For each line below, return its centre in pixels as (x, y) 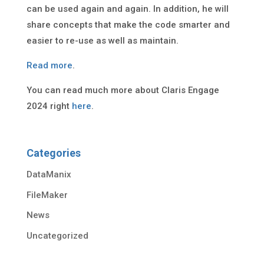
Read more (49, 65)
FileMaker (47, 195)
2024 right (49, 106)
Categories (53, 153)
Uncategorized (57, 235)
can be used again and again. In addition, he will (127, 9)
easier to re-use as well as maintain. (102, 41)
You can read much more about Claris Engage (123, 90)
